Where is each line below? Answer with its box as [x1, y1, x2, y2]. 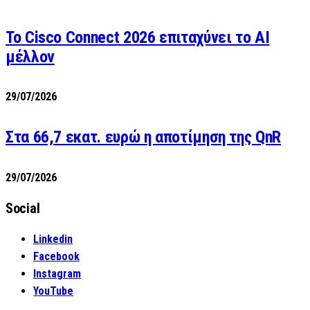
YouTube [33, 284, 73, 298]
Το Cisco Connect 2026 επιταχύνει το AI [6, 27, 270, 47]
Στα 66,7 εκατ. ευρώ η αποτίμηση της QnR [6, 127, 281, 147]
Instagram [33, 267, 81, 281]
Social [6, 200, 40, 217]
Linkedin [33, 232, 73, 246]
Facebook [33, 250, 80, 264]
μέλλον [6, 46, 55, 66]
